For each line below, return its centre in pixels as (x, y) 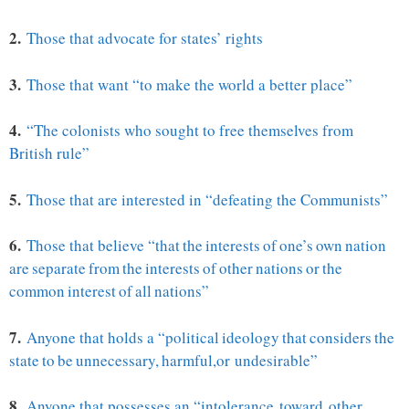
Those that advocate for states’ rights (145, 38)
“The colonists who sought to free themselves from (190, 131)
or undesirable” (267, 360)
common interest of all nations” (109, 291)
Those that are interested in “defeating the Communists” (207, 199)
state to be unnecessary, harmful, (113, 360)
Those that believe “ (91, 246)
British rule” (49, 153)
